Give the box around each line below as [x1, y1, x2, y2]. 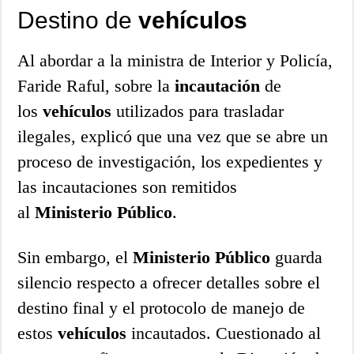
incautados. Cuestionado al [126, 322, 322, 343]
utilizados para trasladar [111, 100, 284, 121]
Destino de [17, 6, 139, 33]
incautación [175, 75, 261, 96]
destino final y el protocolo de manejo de [17, 297, 306, 318]
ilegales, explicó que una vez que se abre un [17, 126, 329, 146]
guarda [270, 247, 323, 267]
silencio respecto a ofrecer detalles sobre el [17, 272, 321, 292]
